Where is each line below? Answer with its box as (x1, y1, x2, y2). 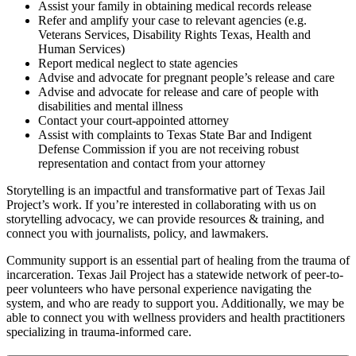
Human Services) (38, 41, 128, 56)
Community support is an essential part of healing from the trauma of (6, 253, 350, 267)
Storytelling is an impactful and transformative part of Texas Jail (6, 183, 325, 197)
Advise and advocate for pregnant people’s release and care (38, 70, 335, 84)
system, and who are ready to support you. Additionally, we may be (6, 296, 344, 310)
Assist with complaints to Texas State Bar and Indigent (38, 127, 311, 141)
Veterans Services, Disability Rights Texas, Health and (38, 27, 311, 41)
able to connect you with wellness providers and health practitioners (6, 310, 345, 324)
